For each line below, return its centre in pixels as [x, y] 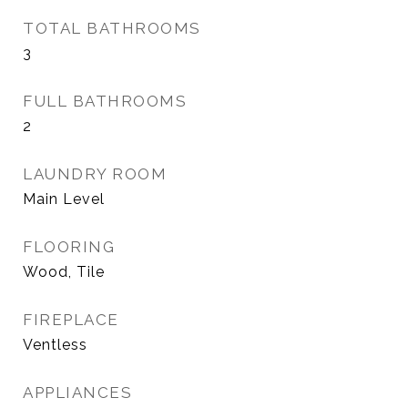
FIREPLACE [71, 320]
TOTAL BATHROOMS [112, 28]
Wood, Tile [64, 272]
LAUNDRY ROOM [95, 174]
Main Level [64, 199]
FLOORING [69, 247]
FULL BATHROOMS [105, 101]
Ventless [55, 345]
